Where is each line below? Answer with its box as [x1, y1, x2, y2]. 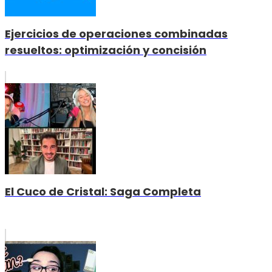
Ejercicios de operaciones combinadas [5, 26, 228, 42]
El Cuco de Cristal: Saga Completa [5, 184, 201, 200]
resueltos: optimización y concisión [5, 42, 206, 58]
